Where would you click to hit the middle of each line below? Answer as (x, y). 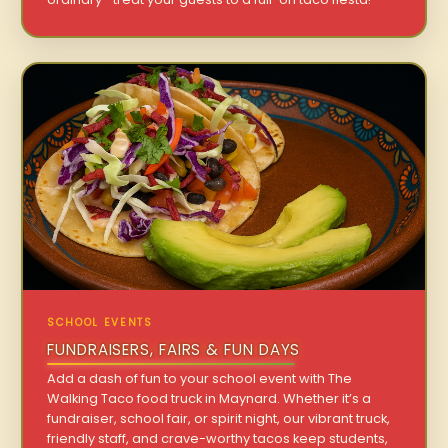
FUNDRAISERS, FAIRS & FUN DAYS (174, 349)
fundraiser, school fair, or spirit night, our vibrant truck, (219, 418)
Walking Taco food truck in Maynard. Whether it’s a (209, 398)
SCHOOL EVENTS (100, 322)
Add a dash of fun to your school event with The (200, 378)
